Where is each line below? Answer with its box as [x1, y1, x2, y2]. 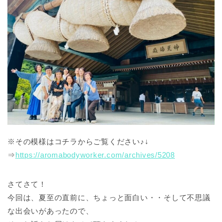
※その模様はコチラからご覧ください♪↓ [7, 137, 149, 146]
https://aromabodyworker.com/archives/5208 [15, 151, 175, 160]
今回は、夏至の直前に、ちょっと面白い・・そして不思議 [7, 193, 211, 202]
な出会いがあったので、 [7, 207, 94, 216]
